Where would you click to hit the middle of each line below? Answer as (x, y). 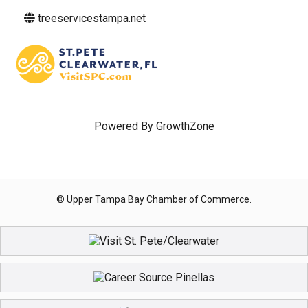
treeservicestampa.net (92, 18)
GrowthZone (185, 126)
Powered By (125, 126)
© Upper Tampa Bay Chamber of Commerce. (154, 199)
